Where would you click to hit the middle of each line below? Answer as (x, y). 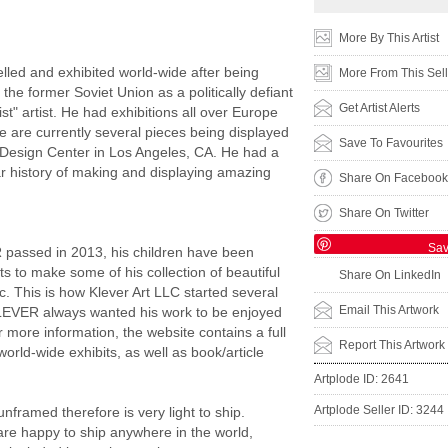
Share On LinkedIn (390, 275)
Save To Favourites (391, 143)
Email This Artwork (389, 310)
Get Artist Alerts (379, 108)
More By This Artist (389, 38)
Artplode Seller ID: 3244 (379, 410)
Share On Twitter (384, 213)
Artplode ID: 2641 (361, 379)
